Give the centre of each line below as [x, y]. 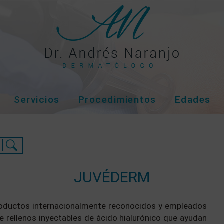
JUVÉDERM [112, 177]
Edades [193, 100]
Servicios [37, 100]
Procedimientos [117, 100]
